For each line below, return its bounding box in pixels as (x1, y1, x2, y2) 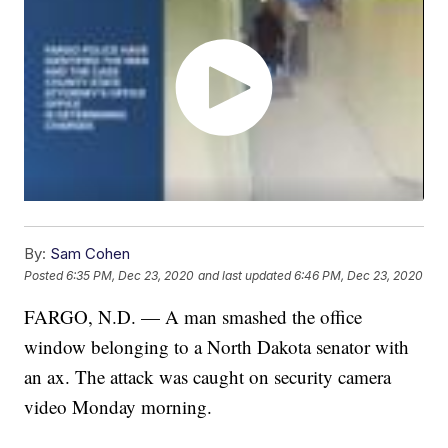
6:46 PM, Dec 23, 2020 (294, 267, 424, 283)
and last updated (198, 267, 292, 283)
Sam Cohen (50, 244, 131, 264)
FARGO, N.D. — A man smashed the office (24, 304, 363, 330)
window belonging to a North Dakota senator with (24, 334, 410, 360)
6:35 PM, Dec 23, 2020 (66, 267, 195, 283)
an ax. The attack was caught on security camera (24, 364, 392, 390)
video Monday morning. (24, 394, 213, 420)
